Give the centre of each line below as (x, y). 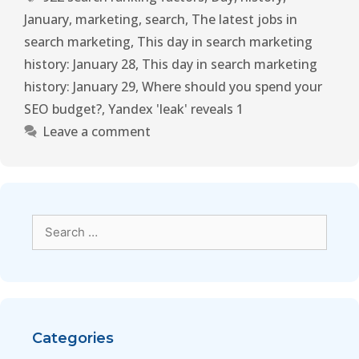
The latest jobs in (244, 20)
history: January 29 (80, 87)
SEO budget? (63, 109)
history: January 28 (80, 65)
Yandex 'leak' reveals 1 (176, 109)
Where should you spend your (232, 87)
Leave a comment (96, 132)
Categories (73, 339)
